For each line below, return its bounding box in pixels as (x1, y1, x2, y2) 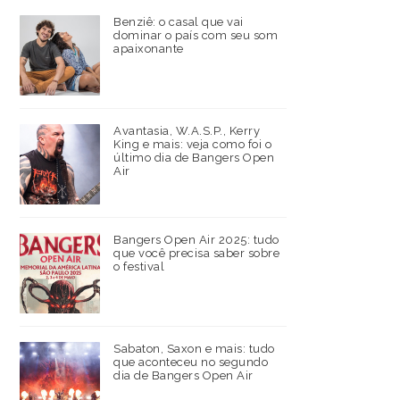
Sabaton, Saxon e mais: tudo (113, 342, 275, 356)
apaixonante (113, 41, 184, 55)
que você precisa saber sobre (113, 246, 279, 261)
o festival (113, 260, 164, 274)
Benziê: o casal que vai (113, 14, 244, 29)
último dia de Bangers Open (113, 150, 274, 164)
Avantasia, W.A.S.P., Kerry (113, 123, 260, 137)
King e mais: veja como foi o (113, 137, 271, 151)
